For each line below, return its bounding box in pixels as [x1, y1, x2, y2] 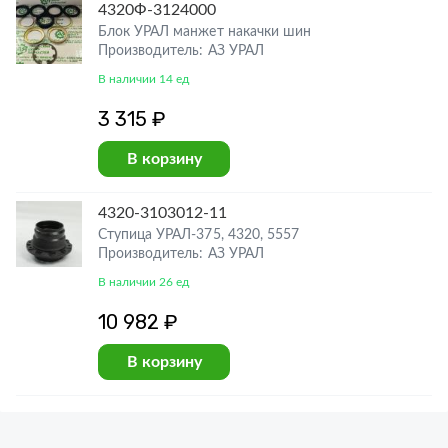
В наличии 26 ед [98, 276, 190, 288]
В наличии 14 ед [98, 73, 190, 85]
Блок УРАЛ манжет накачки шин [98, 25, 311, 39]
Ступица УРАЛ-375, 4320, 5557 [98, 228, 299, 242]
